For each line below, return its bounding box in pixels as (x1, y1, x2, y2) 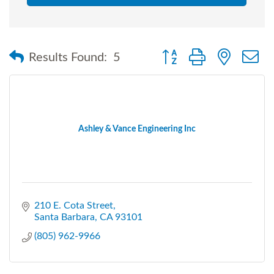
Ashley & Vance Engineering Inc (78, 124, 196, 133)
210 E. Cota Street (34, 200, 113, 210)
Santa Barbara (34, 212, 95, 222)
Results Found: (29, 51, 107, 64)
